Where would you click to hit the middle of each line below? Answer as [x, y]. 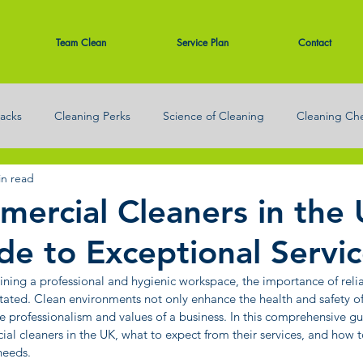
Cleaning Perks [92, 115]
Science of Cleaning [214, 115]
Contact [315, 43]
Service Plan [202, 43]
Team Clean [81, 43]
